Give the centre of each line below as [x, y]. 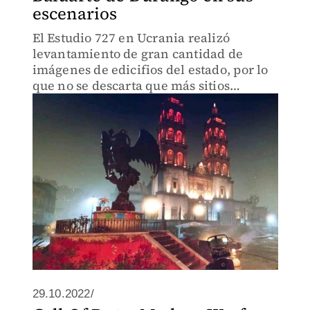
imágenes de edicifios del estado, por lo [150, 70]
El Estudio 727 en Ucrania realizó [131, 38]
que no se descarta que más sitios [131, 85]
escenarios [75, 13]
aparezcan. [65, 101]
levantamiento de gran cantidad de [138, 54]
